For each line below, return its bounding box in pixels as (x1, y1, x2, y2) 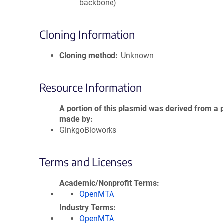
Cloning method (59, 51, 115, 60)
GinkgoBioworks (59, 125, 116, 135)
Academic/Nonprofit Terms (59, 178, 157, 188)
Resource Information (39, 80, 142, 94)
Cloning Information (39, 27, 135, 41)
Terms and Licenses (39, 155, 132, 169)
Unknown (121, 51, 154, 60)
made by (59, 114, 90, 124)
